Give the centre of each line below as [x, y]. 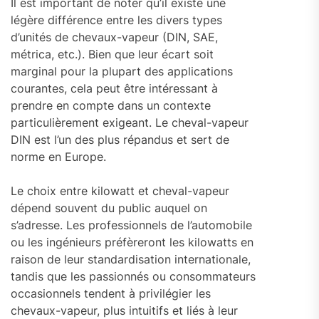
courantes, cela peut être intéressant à [114, 89]
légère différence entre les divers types [116, 20]
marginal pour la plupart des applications [122, 72]
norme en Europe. [58, 157]
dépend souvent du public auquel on [109, 208]
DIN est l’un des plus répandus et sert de [120, 140]
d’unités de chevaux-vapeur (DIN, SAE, [114, 37]
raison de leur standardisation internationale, [131, 260]
